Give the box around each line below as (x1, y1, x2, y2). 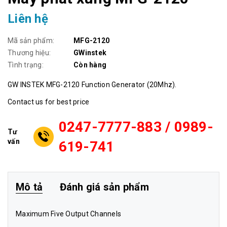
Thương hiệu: (8, 49, 51, 57)
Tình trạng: (8, 61, 44, 69)
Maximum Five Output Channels (16, 210, 121, 218)
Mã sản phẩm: (8, 36, 54, 45)
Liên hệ (8, 12, 48, 26)
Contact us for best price (8, 98, 90, 106)
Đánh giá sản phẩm (59, 181, 149, 194)
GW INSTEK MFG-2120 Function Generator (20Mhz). (8, 81, 177, 89)
